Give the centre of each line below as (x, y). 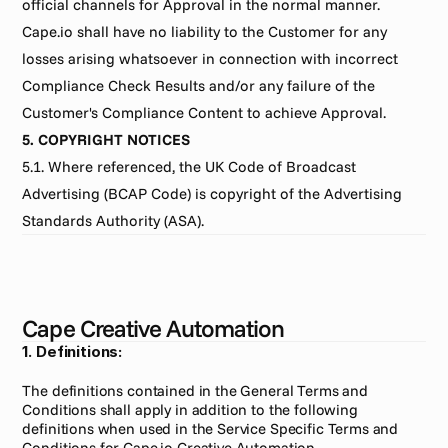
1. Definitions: (72, 351)
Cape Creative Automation (153, 328)
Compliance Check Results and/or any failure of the (199, 85)
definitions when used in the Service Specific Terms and (210, 428)
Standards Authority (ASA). (113, 220)
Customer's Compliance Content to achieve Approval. (204, 112)
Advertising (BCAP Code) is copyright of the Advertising (212, 193)
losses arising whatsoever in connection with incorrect (210, 58)
